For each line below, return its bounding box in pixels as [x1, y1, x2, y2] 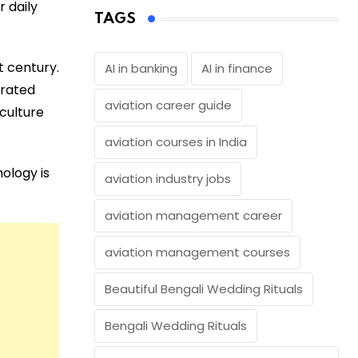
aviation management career [105, 207, 282, 225]
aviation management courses [105, 244, 290, 261]
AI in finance [201, 60, 272, 78]
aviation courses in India [105, 133, 247, 151]
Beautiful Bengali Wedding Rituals [105, 280, 303, 298]
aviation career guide [105, 97, 232, 114]
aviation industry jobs [105, 170, 231, 188]
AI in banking [105, 60, 177, 78]
